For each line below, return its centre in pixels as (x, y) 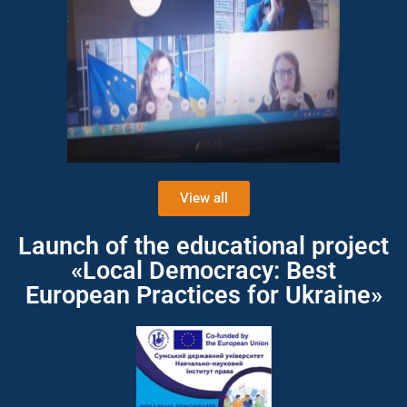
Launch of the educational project (203, 246)
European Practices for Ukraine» (203, 295)
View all (203, 198)
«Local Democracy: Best (203, 271)
